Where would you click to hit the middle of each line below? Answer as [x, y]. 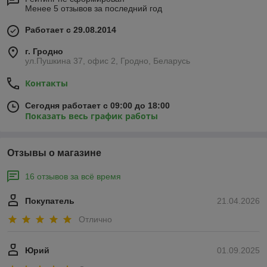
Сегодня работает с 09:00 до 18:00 [97, 105]
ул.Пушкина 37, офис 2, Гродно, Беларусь [108, 61]
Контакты [46, 83]
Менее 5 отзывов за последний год [94, 8]
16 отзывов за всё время [73, 176]
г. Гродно [44, 51]
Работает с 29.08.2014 [71, 30]
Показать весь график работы [91, 116]
